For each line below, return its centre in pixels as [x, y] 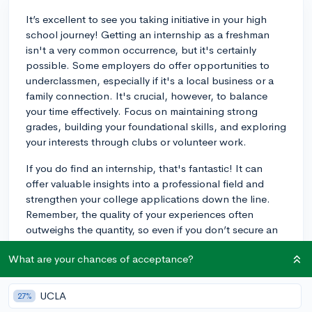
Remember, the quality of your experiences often [140, 214]
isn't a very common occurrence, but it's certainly [141, 49]
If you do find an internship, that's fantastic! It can [144, 168]
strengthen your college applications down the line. [148, 198]
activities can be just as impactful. [104, 260]
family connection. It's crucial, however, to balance [147, 95]
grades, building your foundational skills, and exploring [156, 126]
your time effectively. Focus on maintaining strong [142, 111]
